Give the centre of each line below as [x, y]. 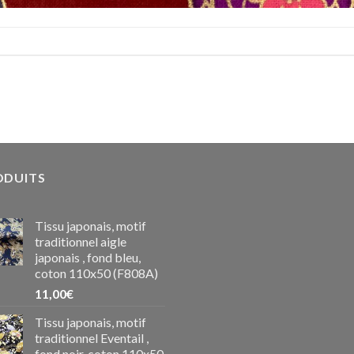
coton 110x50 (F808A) [96, 273]
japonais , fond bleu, [88, 258]
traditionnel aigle [81, 242]
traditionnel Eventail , [92, 338]
